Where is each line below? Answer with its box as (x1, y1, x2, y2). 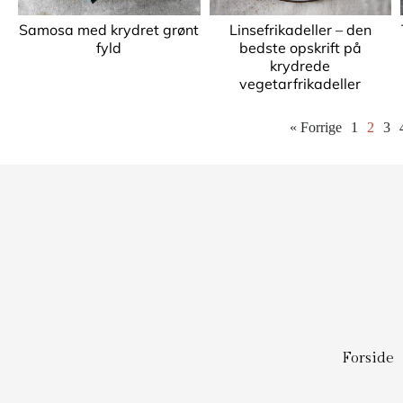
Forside (342, 349, 394, 367)
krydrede (270, 57, 331, 75)
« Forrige (290, 120, 342, 135)
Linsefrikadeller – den (228, 21, 372, 39)
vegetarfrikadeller (239, 75, 362, 93)
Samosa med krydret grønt (19, 21, 200, 39)
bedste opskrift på (238, 39, 362, 57)
